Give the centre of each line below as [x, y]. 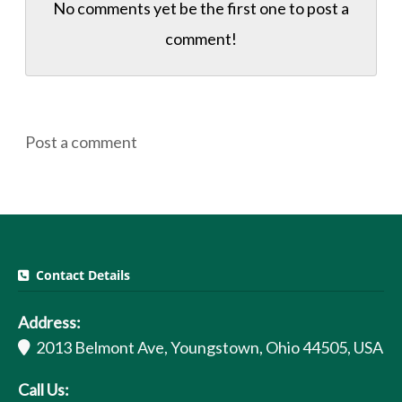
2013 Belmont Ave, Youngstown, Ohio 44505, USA [207, 347]
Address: [49, 322]
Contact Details [79, 275]
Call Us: [44, 389]
